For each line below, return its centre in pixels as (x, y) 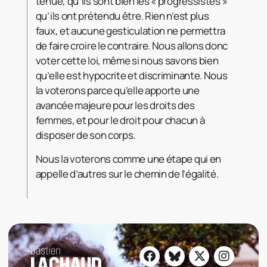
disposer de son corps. (86, 135)
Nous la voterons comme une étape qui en (128, 159)
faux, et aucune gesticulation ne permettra (131, 30)
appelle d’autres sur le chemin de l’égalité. (127, 173)
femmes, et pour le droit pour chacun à (120, 120)
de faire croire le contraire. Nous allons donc (131, 45)
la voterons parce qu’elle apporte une (117, 90)
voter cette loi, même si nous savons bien (127, 60)
